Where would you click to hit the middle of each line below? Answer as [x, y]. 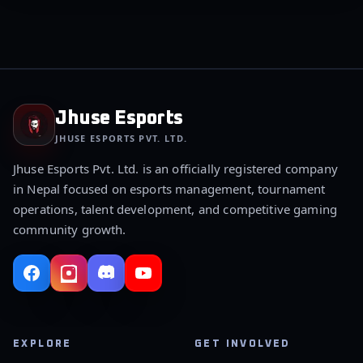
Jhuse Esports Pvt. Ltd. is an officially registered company [175, 169]
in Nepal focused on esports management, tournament [169, 189]
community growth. [70, 229]
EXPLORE [43, 344]
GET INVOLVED [243, 344]
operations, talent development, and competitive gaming [175, 209]
